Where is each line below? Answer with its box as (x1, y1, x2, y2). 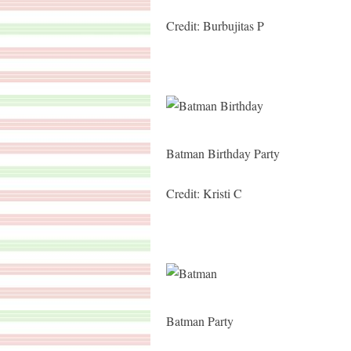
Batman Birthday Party (166, 145, 280, 161)
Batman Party (166, 313, 233, 329)
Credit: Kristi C (166, 185, 242, 201)
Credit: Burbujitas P (166, 17, 264, 34)
